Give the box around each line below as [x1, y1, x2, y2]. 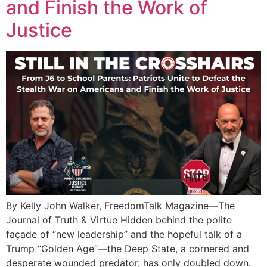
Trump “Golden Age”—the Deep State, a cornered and [6, 243, 249, 255]
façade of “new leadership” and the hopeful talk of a [6, 228, 242, 241]
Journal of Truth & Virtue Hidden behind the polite [6, 214, 232, 226]
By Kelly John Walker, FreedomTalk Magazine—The [6, 200, 235, 212]
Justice [6, 18, 72, 42]
